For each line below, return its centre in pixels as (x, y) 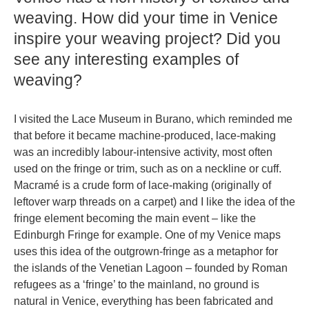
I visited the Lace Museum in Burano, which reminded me (153, 119)
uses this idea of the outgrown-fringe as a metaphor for (146, 251)
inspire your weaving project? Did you (147, 38)
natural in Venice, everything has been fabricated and (143, 301)
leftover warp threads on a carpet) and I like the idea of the (154, 201)
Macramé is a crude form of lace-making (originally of (142, 185)
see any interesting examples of (126, 59)
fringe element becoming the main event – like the (135, 218)
